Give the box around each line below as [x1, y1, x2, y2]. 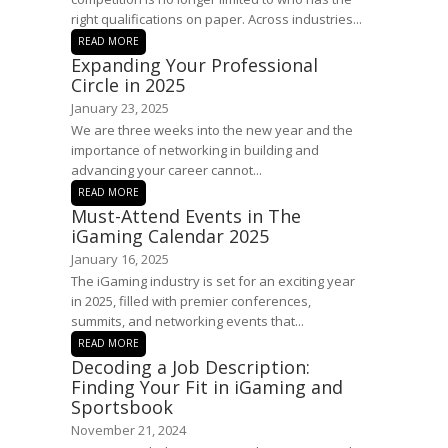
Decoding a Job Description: [71, 355, 310, 379]
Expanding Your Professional [71, 53, 318, 77]
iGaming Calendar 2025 [71, 224, 269, 248]
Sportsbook [71, 395, 173, 419]
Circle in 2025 [71, 73, 185, 97]
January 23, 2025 [71, 99, 169, 117]
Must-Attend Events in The [71, 204, 301, 228]
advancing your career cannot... [71, 161, 262, 179]
